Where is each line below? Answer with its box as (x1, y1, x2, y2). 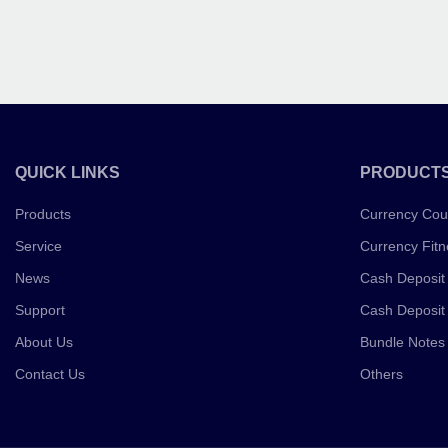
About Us (15, 333, 73, 350)
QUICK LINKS (15, 163, 120, 181)
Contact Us (15, 365, 85, 382)
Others (359, 365, 403, 382)
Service (15, 237, 62, 254)
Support (15, 301, 65, 318)
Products (15, 205, 71, 222)
